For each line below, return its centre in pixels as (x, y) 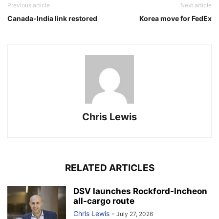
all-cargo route (104, 201)
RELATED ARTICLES (109, 168)
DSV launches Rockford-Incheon (140, 191)
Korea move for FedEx (175, 18)
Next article (196, 5)
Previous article (29, 5)
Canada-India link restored (52, 18)
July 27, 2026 (135, 214)
